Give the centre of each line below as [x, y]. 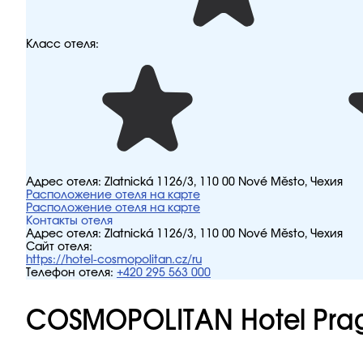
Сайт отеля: [59, 247]
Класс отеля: [62, 45]
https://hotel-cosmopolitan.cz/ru [114, 260]
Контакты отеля [69, 221]
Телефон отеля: [70, 273]
